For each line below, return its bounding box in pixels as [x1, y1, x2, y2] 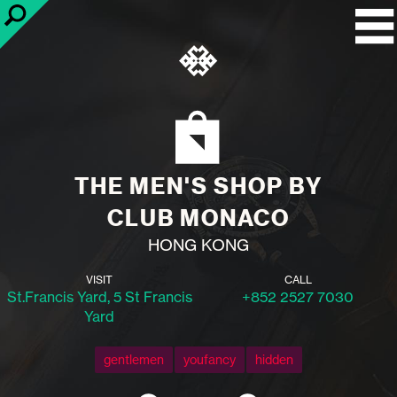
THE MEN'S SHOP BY [74, 171, 323, 200]
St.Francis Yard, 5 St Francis [6, 287, 192, 306]
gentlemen [104, 351, 164, 367]
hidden [255, 351, 293, 367]
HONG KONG [147, 234, 249, 254]
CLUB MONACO [106, 203, 290, 232]
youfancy [183, 351, 236, 367]
